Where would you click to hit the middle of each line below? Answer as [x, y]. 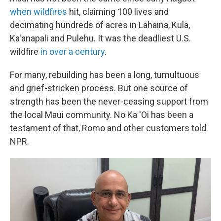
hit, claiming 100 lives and [118, 12]
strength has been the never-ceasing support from [109, 101]
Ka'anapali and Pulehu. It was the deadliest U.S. [100, 38]
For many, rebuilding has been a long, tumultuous [105, 75]
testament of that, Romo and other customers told [108, 128]
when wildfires [38, 12]
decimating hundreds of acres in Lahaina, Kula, [100, 25]
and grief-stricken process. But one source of [99, 88]
